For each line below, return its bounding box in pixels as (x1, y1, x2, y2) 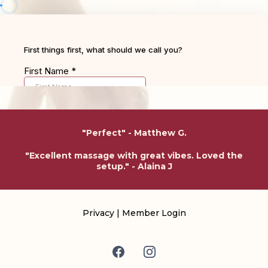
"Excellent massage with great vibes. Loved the (25, 150, 243, 161)
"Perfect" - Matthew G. (81, 127, 187, 138)
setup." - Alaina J (96, 160, 172, 172)
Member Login (121, 207, 186, 218)
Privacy (82, 207, 114, 218)
